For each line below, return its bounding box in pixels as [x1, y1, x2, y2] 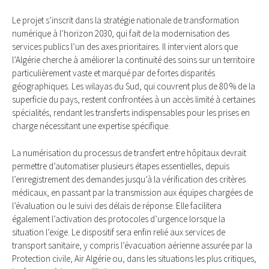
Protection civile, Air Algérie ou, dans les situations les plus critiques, [12, 252, 256, 264]
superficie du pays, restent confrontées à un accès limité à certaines [12, 94, 255, 106]
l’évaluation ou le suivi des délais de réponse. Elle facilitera [12, 199, 222, 211]
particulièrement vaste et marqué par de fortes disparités [12, 67, 215, 79]
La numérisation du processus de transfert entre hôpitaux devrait [12, 147, 246, 159]
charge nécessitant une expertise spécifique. [12, 120, 170, 132]
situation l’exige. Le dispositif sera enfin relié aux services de [12, 226, 225, 238]
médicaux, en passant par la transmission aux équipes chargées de [12, 186, 253, 198]
